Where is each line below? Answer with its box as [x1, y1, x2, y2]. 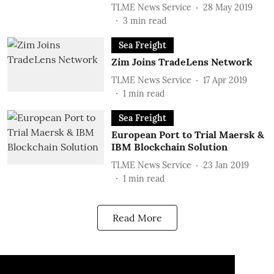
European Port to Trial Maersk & [111, 128, 264, 141]
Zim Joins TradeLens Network [111, 56, 253, 68]
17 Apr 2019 [202, 74, 247, 86]
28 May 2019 [202, 1, 253, 13]
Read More [112, 212, 162, 224]
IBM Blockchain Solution [111, 141, 228, 153]
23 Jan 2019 [202, 159, 249, 171]
